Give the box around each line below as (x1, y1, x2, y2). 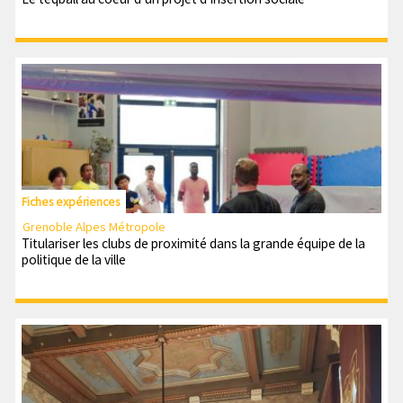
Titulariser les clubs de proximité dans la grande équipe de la (21, 234, 365, 252)
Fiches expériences (21, 193, 120, 210)
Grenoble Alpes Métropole (22, 219, 166, 236)
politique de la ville (21, 250, 126, 268)
